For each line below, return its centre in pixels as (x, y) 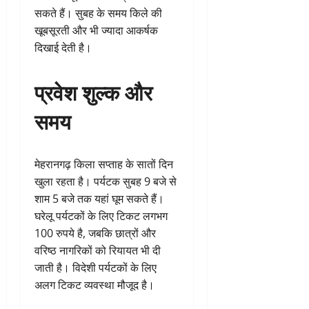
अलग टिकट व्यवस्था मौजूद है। (94, 285)
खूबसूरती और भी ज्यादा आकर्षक (96, 30)
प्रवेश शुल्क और (93, 91)
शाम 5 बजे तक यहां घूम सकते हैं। (99, 198)
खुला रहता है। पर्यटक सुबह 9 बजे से (106, 181)
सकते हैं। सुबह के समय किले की (98, 13)
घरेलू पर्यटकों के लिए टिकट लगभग (101, 216)
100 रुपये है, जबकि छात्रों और (95, 233)
